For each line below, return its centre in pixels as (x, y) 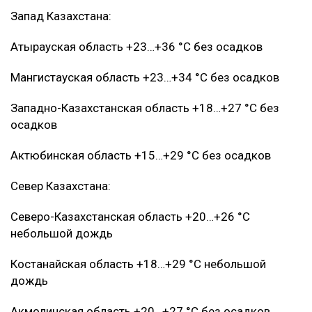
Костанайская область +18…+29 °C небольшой (138, 264)
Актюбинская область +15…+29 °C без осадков (141, 155)
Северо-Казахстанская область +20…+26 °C (130, 216)
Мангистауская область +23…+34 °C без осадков (145, 77)
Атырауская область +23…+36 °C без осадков (136, 46)
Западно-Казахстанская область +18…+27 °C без (145, 108)
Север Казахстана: (61, 186)
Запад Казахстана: (61, 16)
